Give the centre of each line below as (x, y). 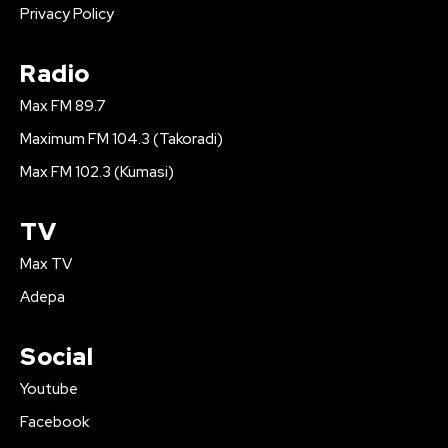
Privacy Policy (67, 14)
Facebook (54, 422)
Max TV (46, 264)
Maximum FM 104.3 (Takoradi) (121, 139)
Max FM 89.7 (63, 106)
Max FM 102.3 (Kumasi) (97, 172)
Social (56, 357)
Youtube (49, 389)
